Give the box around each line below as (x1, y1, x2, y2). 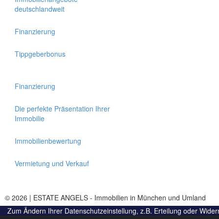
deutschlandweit (15, 4, 65, 14)
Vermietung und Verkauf (15, 158, 89, 168)
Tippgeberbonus (15, 49, 66, 59)
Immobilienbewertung (15, 136, 81, 146)
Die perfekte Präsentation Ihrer (15, 104, 110, 113)
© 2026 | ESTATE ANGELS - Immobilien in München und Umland (5, 193, 206, 202)
